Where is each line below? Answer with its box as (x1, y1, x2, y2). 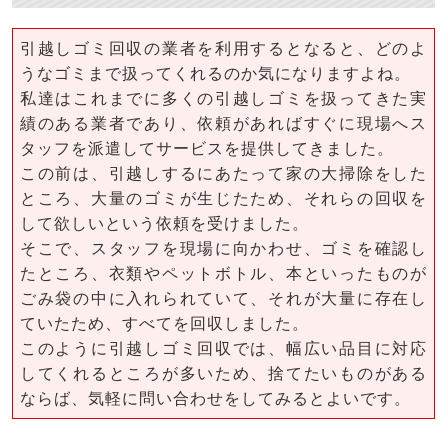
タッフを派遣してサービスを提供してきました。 (20, 140, 394, 157)
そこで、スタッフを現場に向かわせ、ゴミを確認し (20, 240, 427, 257)
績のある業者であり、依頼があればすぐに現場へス (20, 115, 427, 132)
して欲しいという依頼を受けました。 (20, 215, 309, 232)
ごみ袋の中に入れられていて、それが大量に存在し (20, 290, 427, 307)
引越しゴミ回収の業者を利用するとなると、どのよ (20, 40, 427, 57)
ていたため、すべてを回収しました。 (20, 315, 309, 332)
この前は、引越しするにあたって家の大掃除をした (20, 165, 427, 182)
